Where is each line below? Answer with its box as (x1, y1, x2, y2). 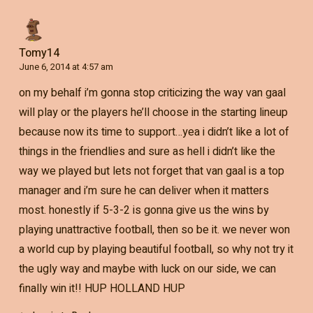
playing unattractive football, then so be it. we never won (18, 221, 290, 238)
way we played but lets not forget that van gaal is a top (18, 162, 284, 180)
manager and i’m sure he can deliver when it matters (18, 182, 269, 199)
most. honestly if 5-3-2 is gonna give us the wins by (18, 201, 269, 219)
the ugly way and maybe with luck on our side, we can (18, 260, 276, 277)
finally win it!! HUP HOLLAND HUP (18, 279, 185, 297)
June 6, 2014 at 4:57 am (18, 59, 113, 73)
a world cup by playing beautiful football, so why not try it (18, 240, 293, 258)
